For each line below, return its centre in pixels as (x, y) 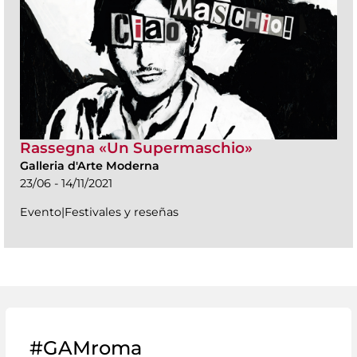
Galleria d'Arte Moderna (90, 166)
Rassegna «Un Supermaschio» (136, 148)
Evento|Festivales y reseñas (99, 212)
